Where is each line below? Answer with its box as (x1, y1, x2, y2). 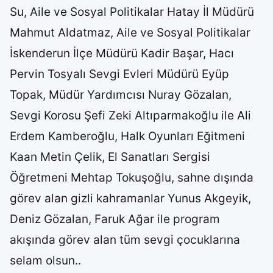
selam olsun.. (10, 253, 81, 268)
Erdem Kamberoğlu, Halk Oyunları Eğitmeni (10, 129, 245, 143)
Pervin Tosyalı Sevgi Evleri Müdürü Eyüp (10, 67, 229, 81)
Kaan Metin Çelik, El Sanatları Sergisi (10, 150, 210, 164)
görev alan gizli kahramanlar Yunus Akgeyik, (10, 191, 251, 205)
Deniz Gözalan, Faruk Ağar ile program (10, 212, 220, 226)
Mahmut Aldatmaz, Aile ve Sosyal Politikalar (10, 26, 250, 40)
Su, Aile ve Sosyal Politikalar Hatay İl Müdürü (10, 5, 254, 19)
